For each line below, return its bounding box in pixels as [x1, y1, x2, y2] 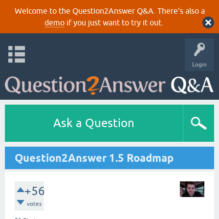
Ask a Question [53, 116, 134, 130]
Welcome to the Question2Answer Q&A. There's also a [14, 6, 205, 15]
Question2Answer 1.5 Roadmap [15, 152, 174, 164]
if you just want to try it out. [64, 18, 163, 27]
